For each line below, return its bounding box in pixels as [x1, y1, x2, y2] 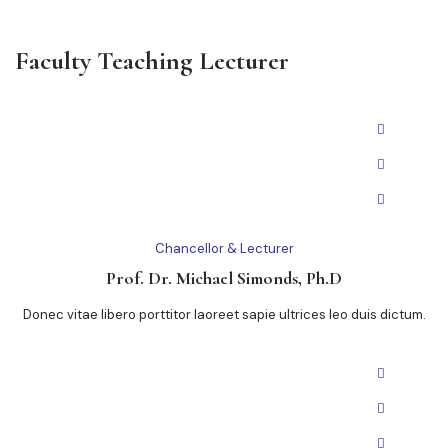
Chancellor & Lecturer [154, 240, 294, 258]
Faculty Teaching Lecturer [15, 45, 289, 77]
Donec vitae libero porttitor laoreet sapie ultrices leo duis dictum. [22, 306, 426, 324]
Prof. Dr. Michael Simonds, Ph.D [106, 267, 342, 290]
